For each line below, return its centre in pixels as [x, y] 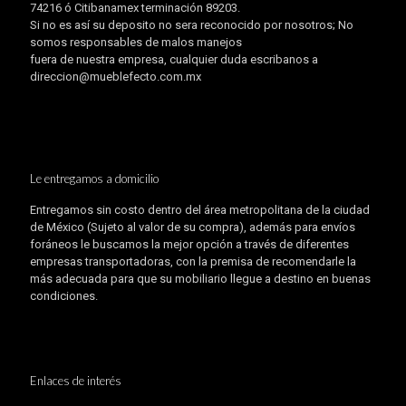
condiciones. [64, 296]
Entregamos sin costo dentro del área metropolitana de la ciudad [200, 210]
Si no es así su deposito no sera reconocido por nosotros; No [192, 25]
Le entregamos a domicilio [94, 179]
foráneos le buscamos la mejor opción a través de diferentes [189, 245]
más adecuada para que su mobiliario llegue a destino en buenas [200, 279]
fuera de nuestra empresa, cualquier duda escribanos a [174, 60]
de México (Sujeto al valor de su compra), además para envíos [193, 227]
